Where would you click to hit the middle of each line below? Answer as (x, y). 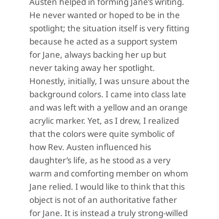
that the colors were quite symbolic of (102, 134)
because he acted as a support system (103, 42)
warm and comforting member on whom (109, 174)
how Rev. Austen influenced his (90, 147)
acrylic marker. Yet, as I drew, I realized (104, 121)
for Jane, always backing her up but (98, 55)
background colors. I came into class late (108, 94)
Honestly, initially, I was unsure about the (109, 81)
